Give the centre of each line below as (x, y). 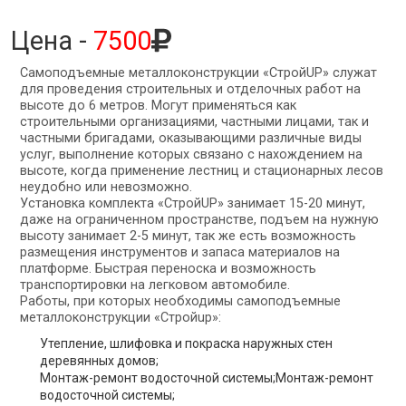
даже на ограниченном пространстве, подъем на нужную (199, 220)
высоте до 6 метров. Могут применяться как (158, 106)
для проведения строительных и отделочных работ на (190, 89)
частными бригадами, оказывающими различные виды (191, 138)
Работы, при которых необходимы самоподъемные (180, 301)
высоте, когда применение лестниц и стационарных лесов (202, 171)
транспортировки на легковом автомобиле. (155, 285)
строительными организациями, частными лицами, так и (194, 122)
